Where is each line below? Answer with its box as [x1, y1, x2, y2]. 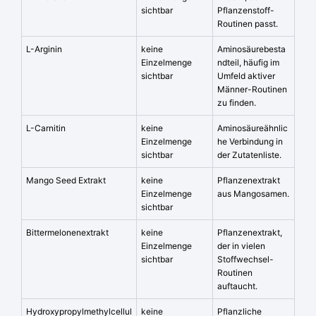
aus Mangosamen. [217, 188, 289, 200]
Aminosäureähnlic [217, 123, 288, 134]
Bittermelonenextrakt [26, 227, 109, 238]
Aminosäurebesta [217, 44, 286, 55]
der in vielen [217, 241, 265, 252]
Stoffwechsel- [217, 254, 274, 265]
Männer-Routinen [217, 84, 287, 95]
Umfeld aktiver [217, 71, 275, 82]
